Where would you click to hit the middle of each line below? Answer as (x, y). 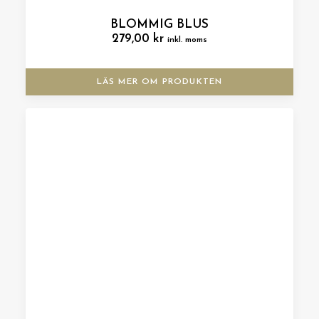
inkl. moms (187, 40)
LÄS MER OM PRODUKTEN (159, 82)
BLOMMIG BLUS (159, 25)
